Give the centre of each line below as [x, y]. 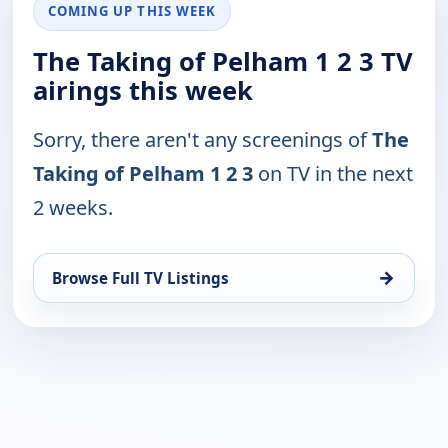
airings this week [143, 90]
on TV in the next [333, 173]
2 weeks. [73, 207]
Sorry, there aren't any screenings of [202, 139]
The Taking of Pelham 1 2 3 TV [223, 61]
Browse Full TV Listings [140, 277]
